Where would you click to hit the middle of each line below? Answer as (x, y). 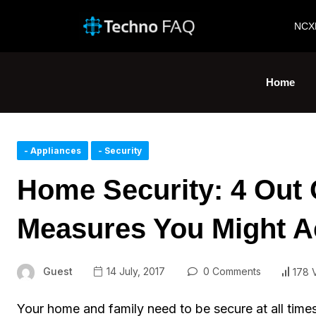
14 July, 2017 (134, 272)
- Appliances (53, 151)
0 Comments (230, 272)
